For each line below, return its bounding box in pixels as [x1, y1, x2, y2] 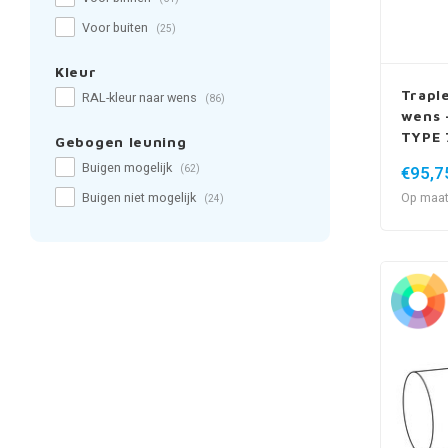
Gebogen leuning [55, 133, 187, 150]
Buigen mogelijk [82, 159, 175, 177]
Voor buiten [82, 19, 151, 37]
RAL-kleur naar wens [82, 89, 200, 107]
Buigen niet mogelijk [82, 189, 199, 207]
